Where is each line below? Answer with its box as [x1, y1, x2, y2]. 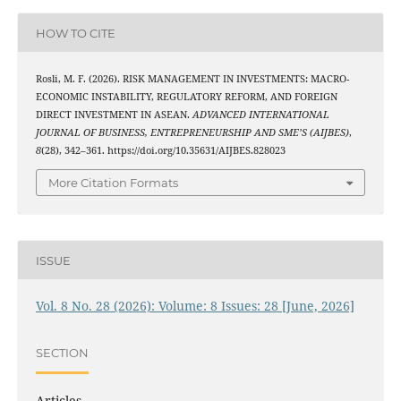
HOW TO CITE [35, 25, 115, 40]
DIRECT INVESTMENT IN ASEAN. [35, 108, 192, 122]
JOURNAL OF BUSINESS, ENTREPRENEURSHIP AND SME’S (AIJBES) [35, 126, 349, 140]
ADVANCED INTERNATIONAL [192, 108, 329, 122]
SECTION [35, 345, 89, 360]
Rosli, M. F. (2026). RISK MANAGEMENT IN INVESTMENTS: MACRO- [35, 73, 349, 86]
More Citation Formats [48, 175, 178, 190]
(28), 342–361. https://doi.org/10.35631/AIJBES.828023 [40, 144, 286, 158]
